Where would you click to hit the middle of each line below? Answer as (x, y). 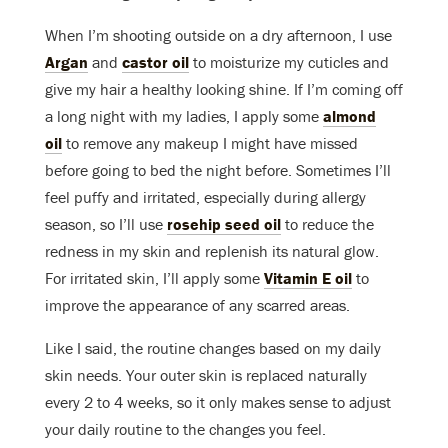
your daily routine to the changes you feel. (187, 428)
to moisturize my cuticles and (289, 61)
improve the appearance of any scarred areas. (197, 304)
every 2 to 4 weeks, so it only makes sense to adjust (218, 401)
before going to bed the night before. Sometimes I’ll (218, 169)
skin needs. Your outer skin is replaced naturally (206, 374)
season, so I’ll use (106, 223)
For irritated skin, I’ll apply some (154, 277)
